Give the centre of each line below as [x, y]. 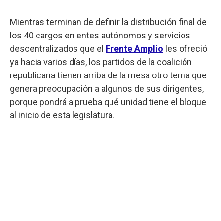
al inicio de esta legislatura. [62, 115]
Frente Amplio [134, 48]
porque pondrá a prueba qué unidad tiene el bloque [108, 102]
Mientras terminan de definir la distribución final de [108, 22]
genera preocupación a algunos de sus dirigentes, [107, 88]
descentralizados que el [58, 48]
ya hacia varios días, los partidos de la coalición [101, 62]
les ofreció [185, 48]
